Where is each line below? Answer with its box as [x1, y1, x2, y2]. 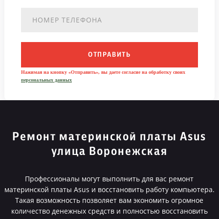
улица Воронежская [51, 146, 168, 157]
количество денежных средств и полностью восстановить [11, 206, 208, 216]
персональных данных [21, 77, 72, 83]
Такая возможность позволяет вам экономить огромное [15, 196, 204, 205]
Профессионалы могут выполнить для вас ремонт [25, 174, 194, 183]
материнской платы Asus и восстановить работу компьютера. [4, 185, 215, 194]
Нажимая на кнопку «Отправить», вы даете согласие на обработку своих [21, 69, 185, 75]
